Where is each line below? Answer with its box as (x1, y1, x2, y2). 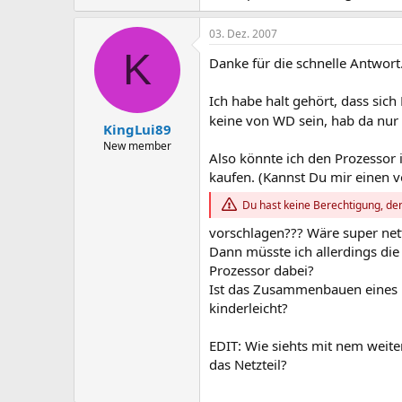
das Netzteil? (209, 355, 287, 374)
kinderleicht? (209, 299, 288, 318)
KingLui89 (102, 119, 171, 138)
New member (102, 137, 171, 153)
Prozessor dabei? (209, 261, 314, 280)
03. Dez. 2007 (209, 26, 277, 42)
